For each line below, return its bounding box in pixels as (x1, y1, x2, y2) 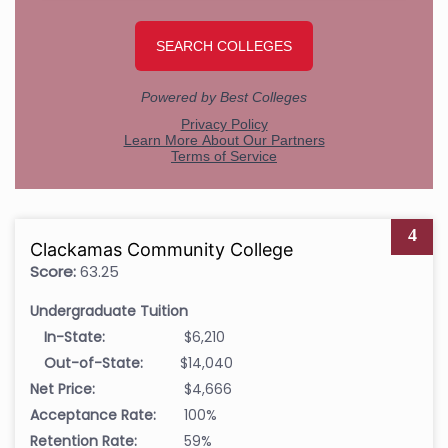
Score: (30, 260, 76, 282)
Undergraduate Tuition (30, 300, 188, 321)
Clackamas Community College (30, 238, 293, 260)
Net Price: (30, 378, 95, 399)
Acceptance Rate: (30, 404, 156, 425)
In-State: (44, 326, 105, 347)
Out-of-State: (44, 352, 143, 373)
